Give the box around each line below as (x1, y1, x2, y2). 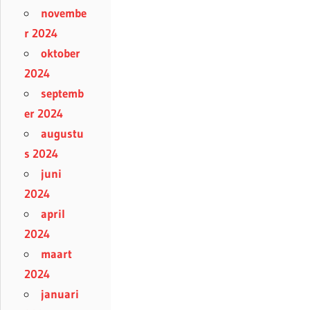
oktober (41, 46, 80, 61)
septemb (41, 86, 84, 101)
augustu (41, 126, 84, 141)
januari (41, 286, 79, 302)
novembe (41, 6, 86, 21)
